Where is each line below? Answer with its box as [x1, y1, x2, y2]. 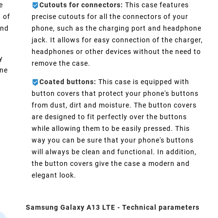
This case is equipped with [96, 77, 190, 86]
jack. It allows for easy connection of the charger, [32, 36, 203, 44]
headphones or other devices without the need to [32, 47, 201, 55]
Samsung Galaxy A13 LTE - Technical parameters [26, 203, 200, 211]
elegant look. [32, 171, 77, 179]
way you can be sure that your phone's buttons [32, 136, 194, 144]
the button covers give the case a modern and [32, 159, 190, 167]
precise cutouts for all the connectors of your [32, 12, 189, 20]
